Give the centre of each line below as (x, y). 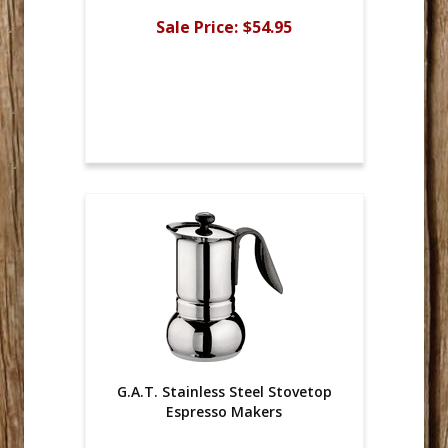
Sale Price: (197, 26)
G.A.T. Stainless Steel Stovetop (224, 392)
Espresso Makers (224, 412)
